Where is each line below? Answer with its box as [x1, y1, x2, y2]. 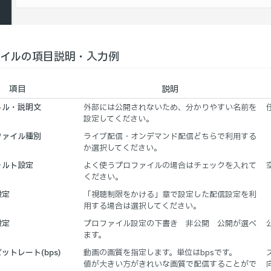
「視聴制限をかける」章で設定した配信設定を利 [83, 189, 256, 201]
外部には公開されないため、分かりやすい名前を [83, 102, 256, 114]
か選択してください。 [83, 142, 162, 155]
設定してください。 [83, 113, 154, 126]
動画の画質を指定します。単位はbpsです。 [83, 247, 237, 260]
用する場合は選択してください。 [83, 200, 201, 213]
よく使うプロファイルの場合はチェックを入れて [83, 160, 256, 172]
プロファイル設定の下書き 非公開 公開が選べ [83, 218, 256, 230]
